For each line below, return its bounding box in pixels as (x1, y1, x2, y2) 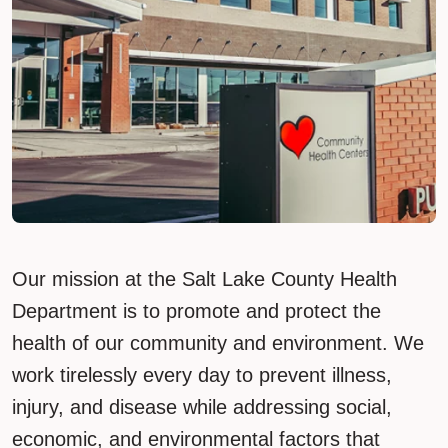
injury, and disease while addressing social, (12, 396, 392, 419)
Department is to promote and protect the (12, 300, 381, 323)
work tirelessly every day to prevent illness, (12, 364, 392, 387)
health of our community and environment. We (12, 332, 424, 355)
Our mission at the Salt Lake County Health (12, 268, 397, 291)
